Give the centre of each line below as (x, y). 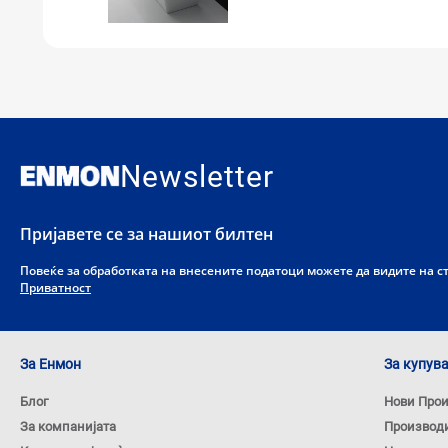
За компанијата (68, 426)
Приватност (55, 287)
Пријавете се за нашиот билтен (146, 233)
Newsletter (197, 176)
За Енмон (50, 363)
